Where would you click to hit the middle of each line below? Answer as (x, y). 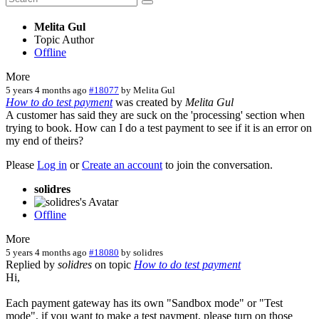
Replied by (32, 264)
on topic (113, 264)
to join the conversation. (218, 164)
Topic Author (64, 39)
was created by (149, 102)
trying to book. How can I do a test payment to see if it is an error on (159, 127)
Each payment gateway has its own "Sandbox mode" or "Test (144, 303)
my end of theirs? (45, 140)
